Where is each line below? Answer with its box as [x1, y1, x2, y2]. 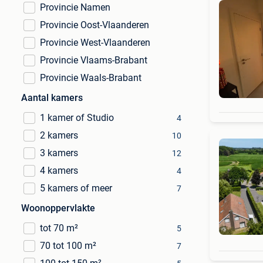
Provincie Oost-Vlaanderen [40, 19, 149, 31]
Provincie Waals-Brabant [40, 72, 141, 83]
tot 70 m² [40, 222, 78, 234]
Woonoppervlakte [21, 203, 95, 214]
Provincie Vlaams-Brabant [40, 55, 147, 66]
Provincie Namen [40, 2, 110, 13]
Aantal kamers [21, 92, 83, 103]
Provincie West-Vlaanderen [40, 37, 150, 48]
